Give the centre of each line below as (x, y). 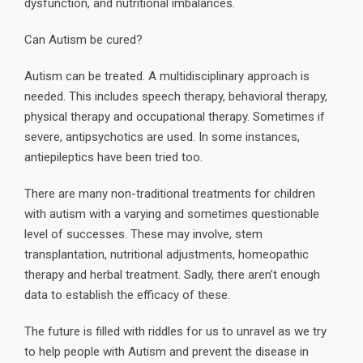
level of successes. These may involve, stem (143, 234)
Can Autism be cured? (83, 39)
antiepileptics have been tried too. (113, 157)
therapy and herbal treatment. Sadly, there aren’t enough (172, 274)
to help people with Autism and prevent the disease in (167, 351)
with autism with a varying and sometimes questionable (172, 214)
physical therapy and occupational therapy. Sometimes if (175, 116)
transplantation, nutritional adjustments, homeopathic (167, 254)
